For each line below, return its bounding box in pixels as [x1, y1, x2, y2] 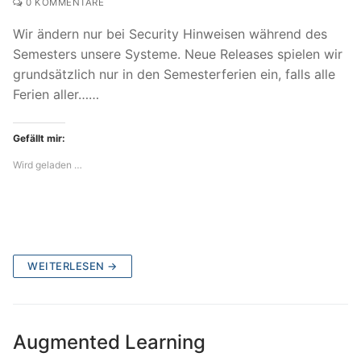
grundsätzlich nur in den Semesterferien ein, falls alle [13, 65, 335, 82]
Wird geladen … [13, 159, 82, 172]
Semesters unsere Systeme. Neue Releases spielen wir [13, 45, 342, 62]
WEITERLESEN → [27, 259, 118, 273]
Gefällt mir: [13, 132, 65, 145]
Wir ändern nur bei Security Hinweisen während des [13, 25, 327, 42]
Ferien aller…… [13, 85, 99, 102]
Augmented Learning [13, 330, 205, 355]
